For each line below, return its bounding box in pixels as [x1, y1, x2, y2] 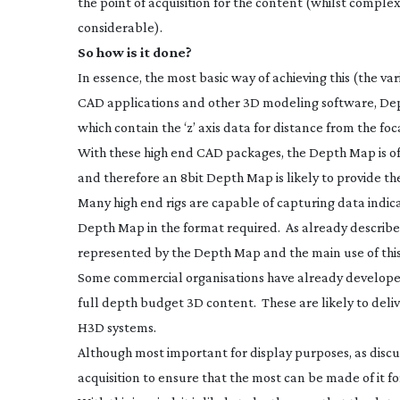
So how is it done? [78, 45, 192, 60]
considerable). [78, 20, 162, 35]
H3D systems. [78, 320, 156, 335]
